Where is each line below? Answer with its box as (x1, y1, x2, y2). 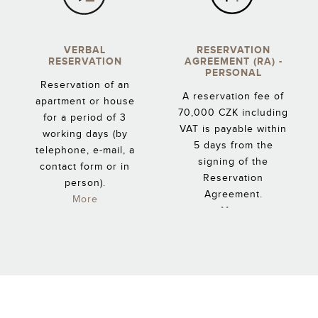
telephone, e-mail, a (35, 145, 135, 156)
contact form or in (40, 161, 130, 172)
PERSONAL (204, 67, 262, 79)
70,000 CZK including (178, 107, 288, 119)
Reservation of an (40, 79, 130, 91)
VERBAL (64, 44, 106, 56)
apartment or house (35, 96, 135, 107)
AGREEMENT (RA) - (184, 55, 283, 67)
